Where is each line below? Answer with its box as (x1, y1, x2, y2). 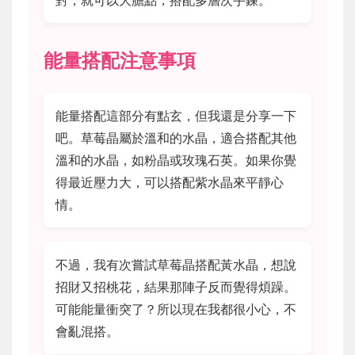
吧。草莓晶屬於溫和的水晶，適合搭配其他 (55, 129, 296, 146)
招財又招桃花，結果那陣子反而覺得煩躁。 (55, 278, 296, 295)
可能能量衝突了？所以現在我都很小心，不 (55, 300, 296, 317)
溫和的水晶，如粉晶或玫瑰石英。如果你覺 (55, 151, 296, 168)
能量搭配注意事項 (44, 48, 196, 72)
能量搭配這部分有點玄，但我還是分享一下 (55, 107, 296, 124)
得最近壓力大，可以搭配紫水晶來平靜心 (55, 174, 284, 190)
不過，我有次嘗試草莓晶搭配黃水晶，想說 (55, 256, 296, 273)
